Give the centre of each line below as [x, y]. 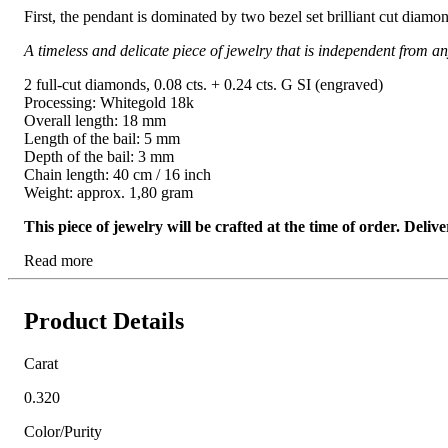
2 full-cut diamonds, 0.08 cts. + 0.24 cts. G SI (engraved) [203, 85]
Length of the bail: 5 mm [102, 139]
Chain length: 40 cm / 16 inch [117, 175]
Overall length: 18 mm [95, 121]
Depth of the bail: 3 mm [99, 157]
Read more [58, 261]
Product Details [104, 321]
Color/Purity [63, 432]
